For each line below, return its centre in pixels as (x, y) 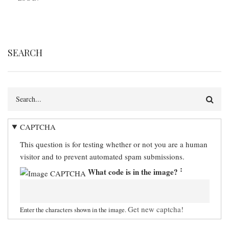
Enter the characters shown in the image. (74, 210)
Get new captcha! (155, 209)
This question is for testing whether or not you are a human (113, 144)
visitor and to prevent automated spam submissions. (102, 156)
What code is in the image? (133, 172)
